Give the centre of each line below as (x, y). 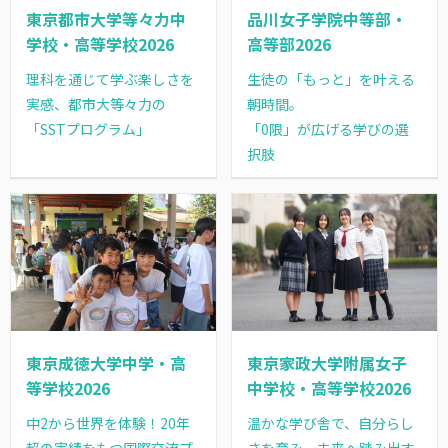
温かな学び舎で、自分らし (330, 422)
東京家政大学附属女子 (326, 362)
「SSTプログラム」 (88, 129)
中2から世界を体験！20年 (108, 422)
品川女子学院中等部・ (326, 19)
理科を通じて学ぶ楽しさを (110, 79)
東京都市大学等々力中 (106, 19)
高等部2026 (288, 44)
